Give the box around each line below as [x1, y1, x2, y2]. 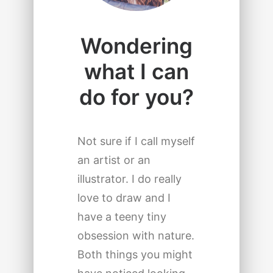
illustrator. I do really [77, 172, 182, 185]
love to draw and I [77, 191, 171, 204]
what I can [83, 58, 189, 84]
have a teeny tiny [77, 210, 166, 223]
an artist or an [77, 154, 151, 166]
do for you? [79, 84, 194, 110]
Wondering [80, 33, 193, 58]
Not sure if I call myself [77, 135, 195, 147]
